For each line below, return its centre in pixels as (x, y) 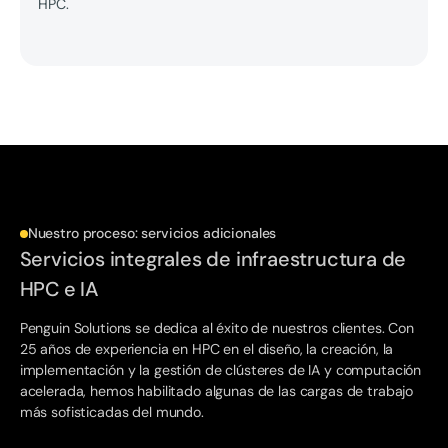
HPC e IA (59, 289)
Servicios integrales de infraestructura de (213, 259)
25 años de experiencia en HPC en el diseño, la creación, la (206, 349)
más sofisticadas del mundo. (111, 412)
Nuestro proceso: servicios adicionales (152, 233)
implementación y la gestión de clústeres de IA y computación (220, 370)
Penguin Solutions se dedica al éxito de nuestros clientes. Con (216, 328)
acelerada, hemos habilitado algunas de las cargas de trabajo (216, 391)
